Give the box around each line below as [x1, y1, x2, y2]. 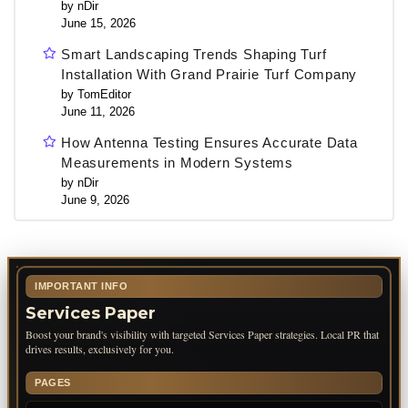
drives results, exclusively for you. [25, 341, 174, 356]
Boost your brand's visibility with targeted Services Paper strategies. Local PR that [25, 326, 379, 342]
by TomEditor [61, 87, 131, 101]
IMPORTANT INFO [35, 280, 127, 291]
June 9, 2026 [61, 192, 129, 207]
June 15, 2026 [61, 15, 136, 30]
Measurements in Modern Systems [61, 154, 294, 170]
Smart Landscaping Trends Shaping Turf [61, 46, 327, 62]
